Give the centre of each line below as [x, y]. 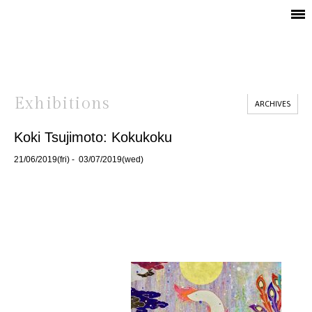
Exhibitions [62, 104]
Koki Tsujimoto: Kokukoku [93, 137]
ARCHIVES [273, 104]
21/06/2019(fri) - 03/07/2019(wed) [79, 159]
